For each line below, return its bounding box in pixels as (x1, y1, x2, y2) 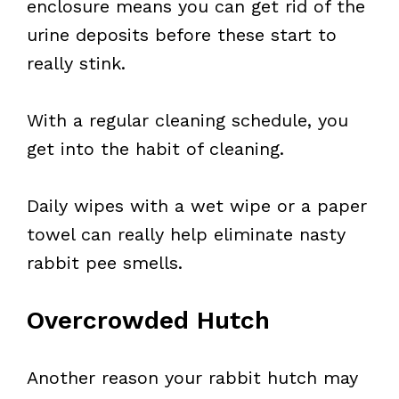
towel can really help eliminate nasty (27, 224, 346, 245)
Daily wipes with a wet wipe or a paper (27, 195, 367, 216)
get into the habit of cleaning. (27, 138, 284, 159)
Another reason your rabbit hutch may (27, 367, 358, 388)
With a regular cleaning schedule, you (27, 110, 348, 131)
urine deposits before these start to (27, 24, 337, 45)
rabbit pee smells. (27, 252, 183, 273)
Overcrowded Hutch (27, 305, 270, 335)
